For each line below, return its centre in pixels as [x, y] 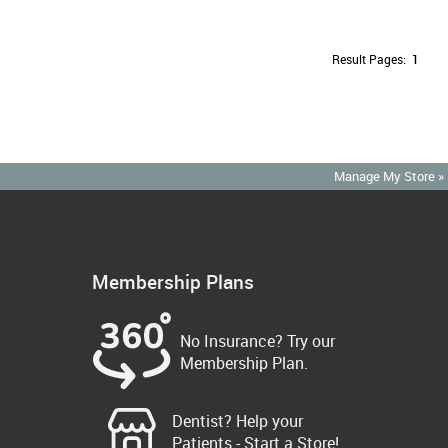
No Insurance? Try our [257, 341]
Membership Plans [173, 281]
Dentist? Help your [237, 421]
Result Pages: [372, 59]
